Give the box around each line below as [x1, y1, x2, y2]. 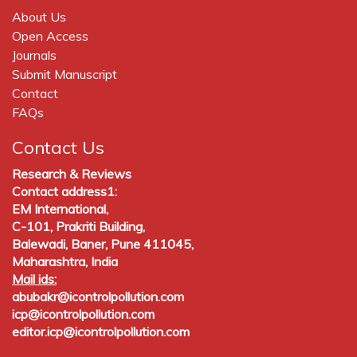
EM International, [12, 200, 108, 217]
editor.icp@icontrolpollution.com [12, 323, 190, 339]
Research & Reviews [12, 165, 131, 182]
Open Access [12, 27, 88, 44]
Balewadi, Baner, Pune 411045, [12, 235, 194, 252]
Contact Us [12, 135, 104, 159]
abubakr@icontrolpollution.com [12, 288, 184, 304]
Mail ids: [12, 270, 57, 287]
